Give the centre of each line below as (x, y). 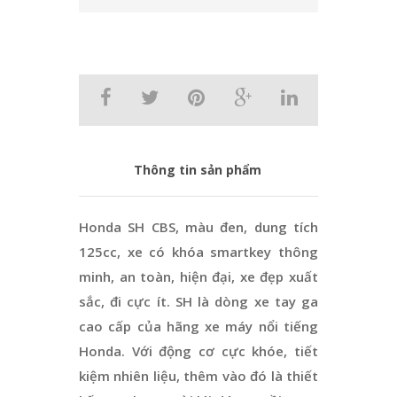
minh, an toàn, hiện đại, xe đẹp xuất (198, 276)
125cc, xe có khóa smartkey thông (198, 251)
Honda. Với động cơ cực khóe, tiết (198, 350)
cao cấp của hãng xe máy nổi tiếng (198, 326)
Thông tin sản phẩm (197, 169)
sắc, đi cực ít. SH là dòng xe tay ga (198, 301)
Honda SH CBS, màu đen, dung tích (198, 226)
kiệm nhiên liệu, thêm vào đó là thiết (198, 375)
